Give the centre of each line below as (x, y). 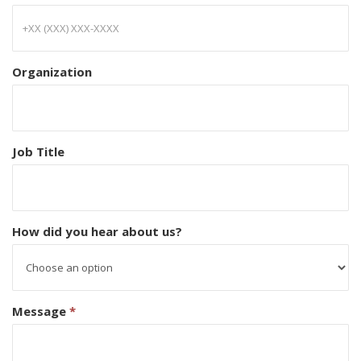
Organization (52, 71)
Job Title (38, 151)
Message (41, 311)
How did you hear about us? (97, 231)
